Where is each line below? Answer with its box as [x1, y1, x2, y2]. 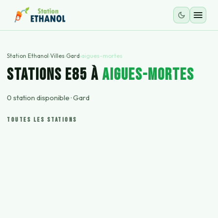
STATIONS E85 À [7, 65, 102, 85]
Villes [50, 52, 65, 59]
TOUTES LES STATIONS [7, 116, 77, 124]
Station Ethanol [7, 52, 49, 59]
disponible [35, 93, 70, 102]
